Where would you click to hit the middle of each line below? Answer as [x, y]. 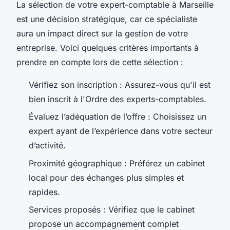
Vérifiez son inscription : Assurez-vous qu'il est [120, 84]
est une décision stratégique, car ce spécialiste [107, 19]
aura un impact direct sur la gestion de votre [102, 33]
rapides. [44, 192]
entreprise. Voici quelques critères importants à [108, 47]
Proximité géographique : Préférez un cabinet [117, 163]
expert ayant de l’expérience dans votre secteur [121, 131]
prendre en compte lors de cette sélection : [100, 62]
